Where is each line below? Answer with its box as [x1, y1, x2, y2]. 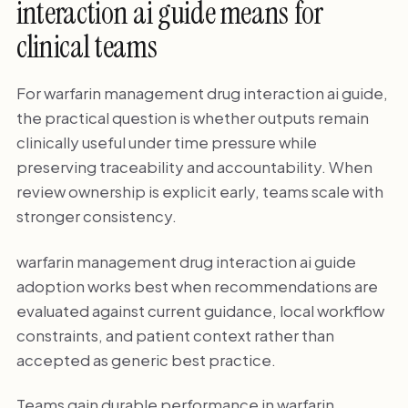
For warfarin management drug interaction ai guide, [15, 83, 388, 104]
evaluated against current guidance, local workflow [15, 300, 384, 321]
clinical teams [15, 27, 158, 67]
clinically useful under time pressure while [15, 132, 317, 153]
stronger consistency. [15, 206, 177, 227]
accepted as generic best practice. [15, 349, 276, 370]
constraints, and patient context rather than [15, 324, 334, 345]
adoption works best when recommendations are [15, 275, 378, 296]
